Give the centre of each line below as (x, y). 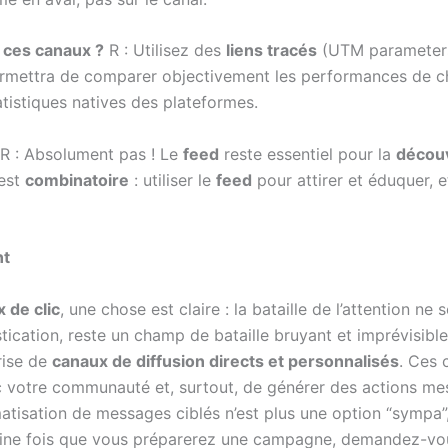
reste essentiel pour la (307, 153)
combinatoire (77, 179)
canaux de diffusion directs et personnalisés (225, 360)
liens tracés (271, 50)
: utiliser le (172, 179)
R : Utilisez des (165, 50)
